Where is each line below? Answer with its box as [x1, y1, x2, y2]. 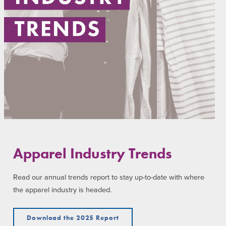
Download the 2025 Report [27, 213, 119, 222]
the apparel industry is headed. [13, 186, 111, 195]
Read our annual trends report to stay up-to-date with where [13, 173, 204, 182]
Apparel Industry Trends [13, 143, 172, 163]
